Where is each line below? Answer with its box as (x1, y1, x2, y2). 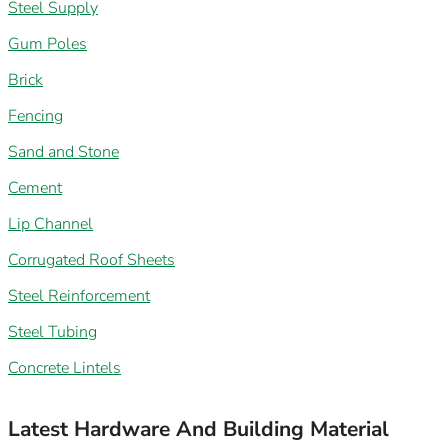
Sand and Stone (8, 140, 119, 163)
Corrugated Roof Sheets (8, 248, 175, 271)
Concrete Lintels (8, 356, 121, 379)
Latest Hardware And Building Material (8, 414, 389, 443)
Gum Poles (8, 32, 87, 55)
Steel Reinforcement (8, 284, 150, 307)
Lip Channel (8, 212, 93, 235)
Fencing (8, 104, 63, 127)
